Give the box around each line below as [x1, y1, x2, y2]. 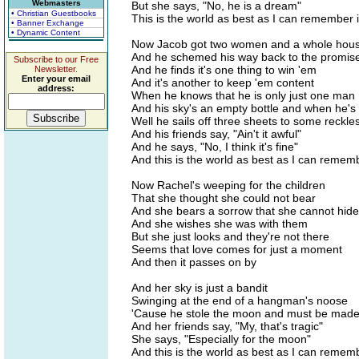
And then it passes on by [131, 256, 256, 268]
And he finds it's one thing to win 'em [131, 63, 317, 76]
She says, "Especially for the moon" [131, 333, 311, 345]
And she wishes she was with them [131, 217, 308, 230]
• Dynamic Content [11, 28, 80, 37]
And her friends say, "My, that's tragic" [131, 320, 323, 333]
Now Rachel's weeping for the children [131, 179, 325, 192]
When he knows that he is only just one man [131, 89, 355, 102]
